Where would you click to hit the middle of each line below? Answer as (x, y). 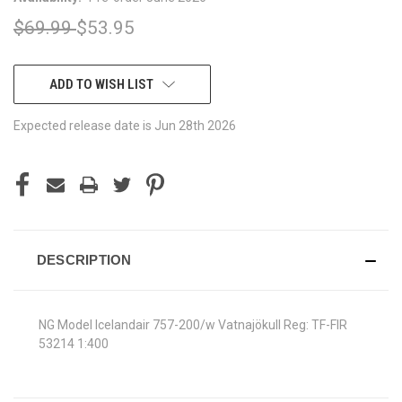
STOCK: (33, 95)
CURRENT (39, 76)
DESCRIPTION (84, 259)
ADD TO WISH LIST (101, 84)
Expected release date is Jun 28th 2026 (125, 125)
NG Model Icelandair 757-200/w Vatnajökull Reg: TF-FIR (193, 324)
